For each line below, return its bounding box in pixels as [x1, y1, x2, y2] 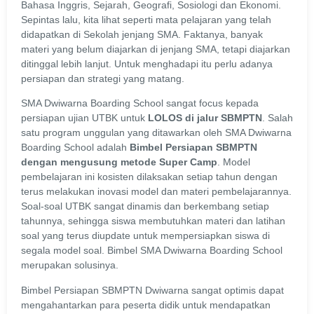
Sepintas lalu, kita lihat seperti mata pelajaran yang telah [21, 13, 271, 25]
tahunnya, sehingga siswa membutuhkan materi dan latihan [21, 215, 285, 227]
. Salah [262, 112, 293, 124]
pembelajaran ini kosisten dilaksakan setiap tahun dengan [21, 171, 278, 183]
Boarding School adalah [21, 142, 130, 153]
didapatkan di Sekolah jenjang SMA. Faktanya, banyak [21, 28, 263, 40]
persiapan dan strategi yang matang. [21, 72, 184, 84]
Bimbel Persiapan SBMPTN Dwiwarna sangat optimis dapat [21, 284, 284, 296]
